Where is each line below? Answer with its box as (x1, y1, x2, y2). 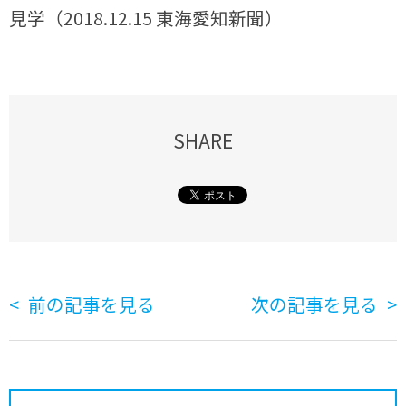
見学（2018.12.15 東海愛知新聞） (9, 5, 284, 32)
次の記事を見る (250, 290, 378, 317)
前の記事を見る (28, 290, 156, 317)
